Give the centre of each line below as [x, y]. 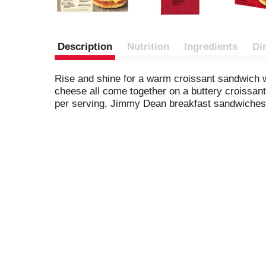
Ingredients [211, 47]
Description [85, 47]
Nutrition [148, 47]
